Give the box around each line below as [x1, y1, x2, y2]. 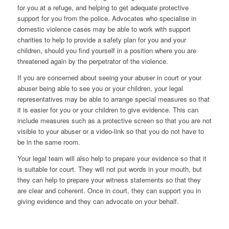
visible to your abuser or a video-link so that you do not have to [17, 126, 204, 136]
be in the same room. [17, 136, 80, 147]
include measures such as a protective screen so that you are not [17, 115, 212, 125]
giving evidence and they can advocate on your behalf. [17, 196, 179, 206]
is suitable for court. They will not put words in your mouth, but [17, 164, 202, 174]
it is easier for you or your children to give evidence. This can [17, 104, 198, 114]
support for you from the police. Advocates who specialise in [17, 13, 196, 23]
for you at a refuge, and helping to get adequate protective [17, 2, 189, 12]
